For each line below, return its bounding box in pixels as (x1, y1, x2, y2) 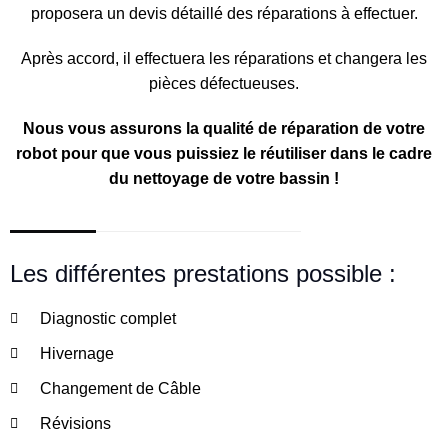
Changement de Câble (39, 380, 201, 397)
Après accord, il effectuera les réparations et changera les (21, 50, 427, 67)
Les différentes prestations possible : (10, 260, 396, 287)
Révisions (39, 415, 111, 432)
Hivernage (39, 345, 114, 362)
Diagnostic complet (39, 310, 176, 327)
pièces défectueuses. (149, 75, 299, 92)
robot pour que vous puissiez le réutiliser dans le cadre (16, 145, 432, 162)
